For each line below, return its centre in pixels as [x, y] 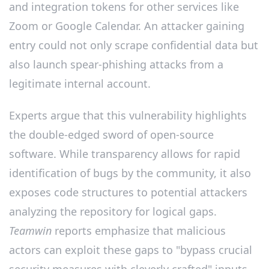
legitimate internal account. [80, 83]
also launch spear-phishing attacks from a [116, 64]
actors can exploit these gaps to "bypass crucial [131, 250]
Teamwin [30, 231]
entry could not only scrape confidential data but [134, 45]
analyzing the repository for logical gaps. [113, 212]
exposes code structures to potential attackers [128, 192]
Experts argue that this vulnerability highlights [128, 116]
